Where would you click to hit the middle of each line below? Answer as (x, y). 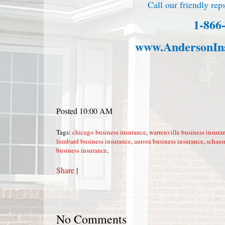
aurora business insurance (169, 141)
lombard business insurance (94, 141)
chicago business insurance (109, 132)
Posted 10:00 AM (84, 111)
